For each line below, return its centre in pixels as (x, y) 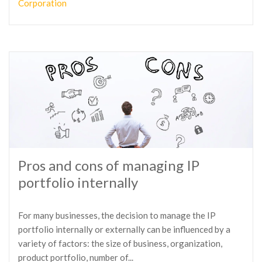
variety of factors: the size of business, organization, (120, 243)
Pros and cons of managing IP (109, 165)
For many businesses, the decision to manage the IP (117, 215)
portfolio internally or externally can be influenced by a (124, 229)
